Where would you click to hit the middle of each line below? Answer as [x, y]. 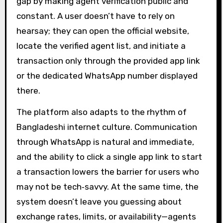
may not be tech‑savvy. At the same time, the [107, 186]
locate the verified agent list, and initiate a [101, 46]
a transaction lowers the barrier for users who [108, 171]
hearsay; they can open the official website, [103, 31]
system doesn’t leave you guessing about [99, 201]
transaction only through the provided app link [108, 60]
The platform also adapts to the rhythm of [101, 112]
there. [28, 90]
